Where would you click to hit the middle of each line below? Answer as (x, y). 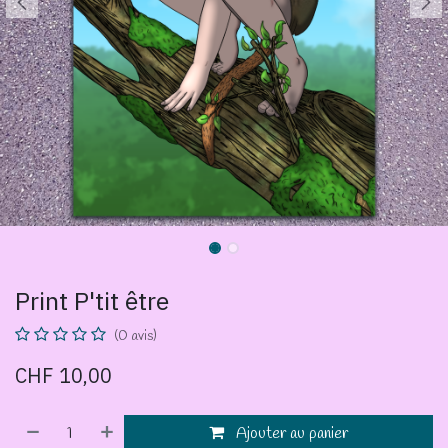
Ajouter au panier (290, 433)
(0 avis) (135, 336)
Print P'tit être (92, 300)
